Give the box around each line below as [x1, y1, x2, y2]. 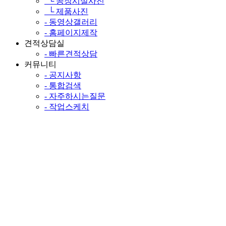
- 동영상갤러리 [44, 17, 97, 26]
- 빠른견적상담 [44, 49, 97, 58]
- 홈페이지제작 [44, 28, 97, 37]
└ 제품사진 [44, 7, 88, 16]
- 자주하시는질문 [44, 91, 105, 100]
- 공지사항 [44, 70, 81, 79]
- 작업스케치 [44, 102, 89, 111]
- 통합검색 [44, 81, 81, 90]
